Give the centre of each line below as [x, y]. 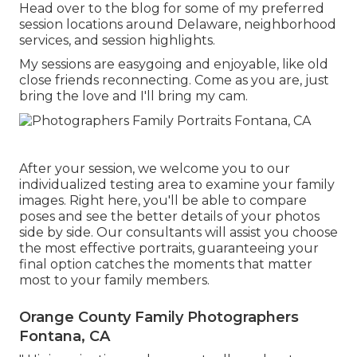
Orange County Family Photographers [159, 317]
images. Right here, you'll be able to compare [163, 200]
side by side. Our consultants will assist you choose [178, 232]
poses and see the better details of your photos [169, 216]
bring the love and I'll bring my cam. [133, 96]
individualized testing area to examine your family [177, 184]
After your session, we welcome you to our [155, 168]
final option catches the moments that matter [166, 264]
